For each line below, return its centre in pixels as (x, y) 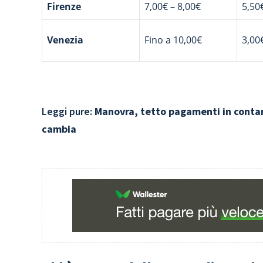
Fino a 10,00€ (173, 40)
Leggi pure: (67, 111)
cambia (59, 129)
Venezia (65, 40)
